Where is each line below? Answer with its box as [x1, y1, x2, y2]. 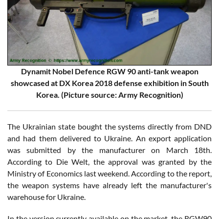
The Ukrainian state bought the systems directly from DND [7, 121, 212, 131]
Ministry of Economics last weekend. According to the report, [7, 168, 212, 178]
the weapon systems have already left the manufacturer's [7, 180, 212, 190]
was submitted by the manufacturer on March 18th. [7, 145, 212, 154]
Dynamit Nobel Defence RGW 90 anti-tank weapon [21, 66, 198, 76]
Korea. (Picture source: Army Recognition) [36, 89, 183, 99]
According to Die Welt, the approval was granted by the [7, 156, 212, 166]
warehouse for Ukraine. [7, 192, 86, 201]
